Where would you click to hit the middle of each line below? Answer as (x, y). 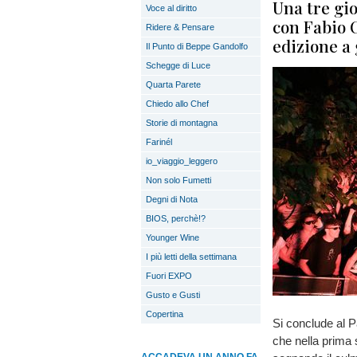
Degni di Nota (172, 199)
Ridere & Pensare (180, 27)
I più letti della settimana (191, 257)
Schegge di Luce (178, 65)
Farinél (159, 142)
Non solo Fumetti (178, 180)
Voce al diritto (171, 8)
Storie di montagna (182, 123)
